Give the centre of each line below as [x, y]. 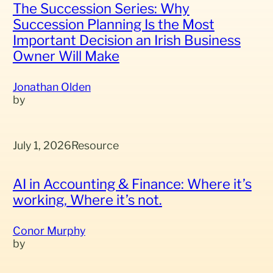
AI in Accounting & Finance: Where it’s [132, 183]
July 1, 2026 [42, 146]
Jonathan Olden [51, 87]
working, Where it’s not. [87, 199]
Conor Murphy [49, 230]
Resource [95, 146]
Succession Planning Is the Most [113, 24]
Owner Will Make [66, 55]
